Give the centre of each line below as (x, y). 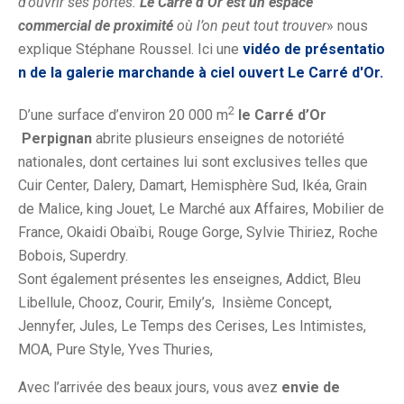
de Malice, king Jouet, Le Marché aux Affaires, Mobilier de (201, 209)
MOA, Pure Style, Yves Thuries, (115, 350)
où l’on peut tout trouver (250, 26)
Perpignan (57, 139)
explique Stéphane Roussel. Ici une (130, 50)
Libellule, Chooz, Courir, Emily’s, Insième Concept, (175, 303)
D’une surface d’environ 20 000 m (123, 115)
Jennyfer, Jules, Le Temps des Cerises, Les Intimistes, (192, 326)
